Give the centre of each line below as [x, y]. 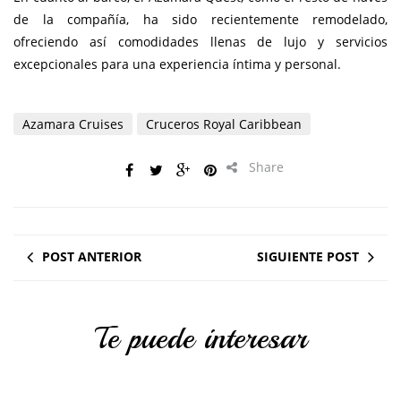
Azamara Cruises [73, 124]
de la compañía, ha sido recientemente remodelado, [200, 20]
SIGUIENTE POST [308, 257]
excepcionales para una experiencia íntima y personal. [177, 64]
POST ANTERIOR [92, 257]
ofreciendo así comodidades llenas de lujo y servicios [200, 42]
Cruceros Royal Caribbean [224, 124]
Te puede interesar [200, 339]
